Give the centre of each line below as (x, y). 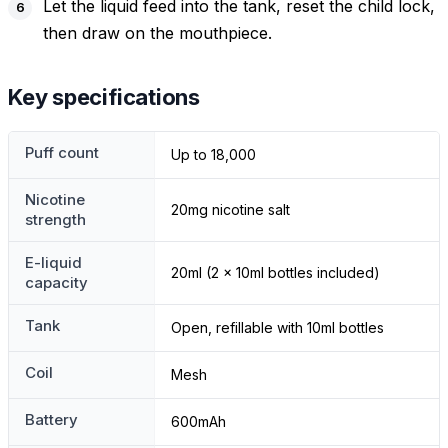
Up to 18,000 (213, 155)
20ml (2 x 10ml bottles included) (275, 273)
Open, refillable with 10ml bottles (277, 328)
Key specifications (104, 97)
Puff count (62, 153)
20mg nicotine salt (230, 210)
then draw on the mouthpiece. (158, 33)
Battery (51, 420)
